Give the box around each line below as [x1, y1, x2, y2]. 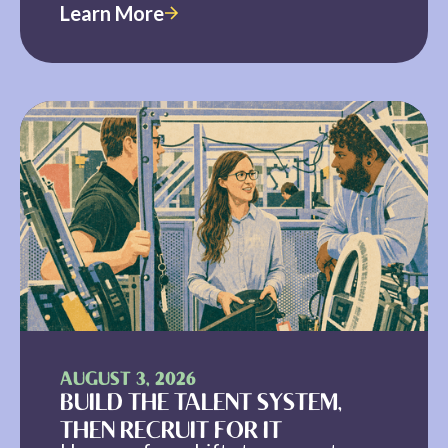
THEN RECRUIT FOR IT [60, 420, 282, 444]
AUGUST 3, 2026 [60, 371, 196, 390]
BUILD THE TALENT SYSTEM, [60, 392, 342, 416]
